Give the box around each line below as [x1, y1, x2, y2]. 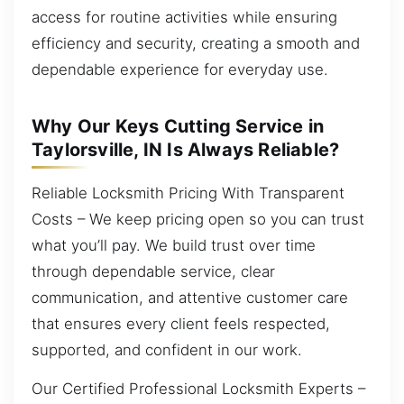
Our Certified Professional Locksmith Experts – [32, 380, 365, 399]
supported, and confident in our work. [32, 340, 302, 359]
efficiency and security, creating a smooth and [32, 33, 360, 52]
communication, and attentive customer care [32, 288, 348, 307]
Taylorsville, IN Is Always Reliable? [32, 139, 340, 161]
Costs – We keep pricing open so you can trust [32, 209, 364, 228]
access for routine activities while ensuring [32, 7, 337, 26]
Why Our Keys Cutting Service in [32, 115, 325, 137]
